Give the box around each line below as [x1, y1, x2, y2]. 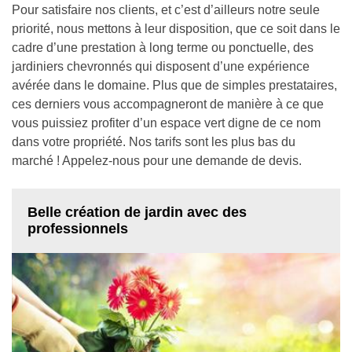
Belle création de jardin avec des [27, 204, 247, 220]
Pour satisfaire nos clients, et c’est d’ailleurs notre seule [12, 3, 320, 16]
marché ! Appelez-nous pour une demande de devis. [12, 154, 302, 167]
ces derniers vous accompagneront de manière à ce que [12, 97, 324, 111]
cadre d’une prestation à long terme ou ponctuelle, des [12, 41, 313, 54]
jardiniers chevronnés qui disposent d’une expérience [12, 60, 310, 73]
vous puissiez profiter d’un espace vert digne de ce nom [12, 116, 321, 130]
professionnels [27, 221, 128, 236]
